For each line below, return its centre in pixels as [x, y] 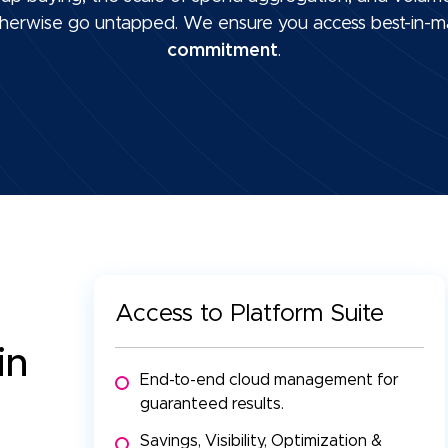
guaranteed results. [211, 404]
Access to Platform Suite [249, 314]
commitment [222, 51]
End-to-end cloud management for [269, 380]
